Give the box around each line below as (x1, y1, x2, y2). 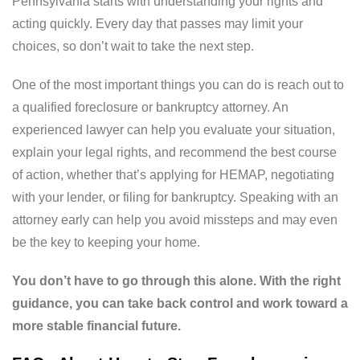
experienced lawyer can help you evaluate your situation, (12, 123, 335, 137)
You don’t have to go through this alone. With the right (12, 274, 341, 288)
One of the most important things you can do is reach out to (12, 78, 344, 92)
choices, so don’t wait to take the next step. (12, 39, 254, 54)
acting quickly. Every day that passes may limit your (12, 17, 303, 31)
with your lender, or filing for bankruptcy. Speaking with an (12, 190, 338, 205)
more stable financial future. (12, 319, 181, 333)
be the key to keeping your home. (12, 235, 200, 250)
